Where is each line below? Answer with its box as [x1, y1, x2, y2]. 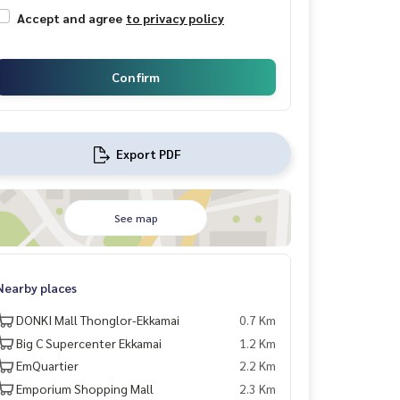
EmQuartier [16, 357, 79, 373]
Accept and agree [17, 10, 122, 26]
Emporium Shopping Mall [16, 379, 154, 396]
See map [113, 211, 158, 225]
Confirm [112, 69, 160, 85]
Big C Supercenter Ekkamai [16, 334, 162, 351]
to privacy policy [126, 10, 224, 26]
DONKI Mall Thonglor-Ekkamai [16, 312, 179, 328]
